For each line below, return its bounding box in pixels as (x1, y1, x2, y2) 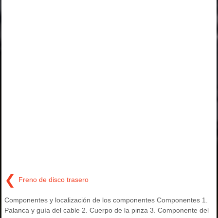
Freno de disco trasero (18, 175, 89, 183)
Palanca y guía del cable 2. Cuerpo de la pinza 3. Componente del (4, 206, 209, 215)
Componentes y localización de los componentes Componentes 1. (4, 196, 208, 204)
